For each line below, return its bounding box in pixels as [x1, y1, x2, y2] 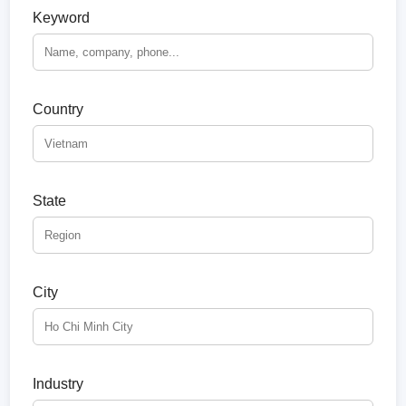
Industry [33, 376, 84, 391]
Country [33, 101, 84, 117]
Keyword [33, 10, 91, 25]
